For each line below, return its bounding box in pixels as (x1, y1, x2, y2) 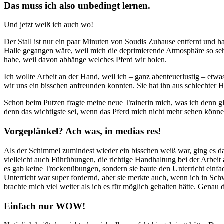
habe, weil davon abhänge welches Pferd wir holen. (4, 55, 167, 64)
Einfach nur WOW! (4, 200, 85, 211)
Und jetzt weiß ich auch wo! (4, 20, 93, 29)
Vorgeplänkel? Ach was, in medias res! (4, 126, 161, 137)
